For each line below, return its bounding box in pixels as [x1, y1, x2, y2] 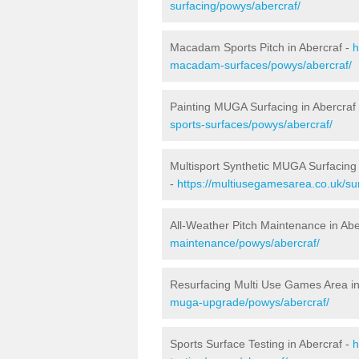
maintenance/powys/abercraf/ [170, 236, 320, 249]
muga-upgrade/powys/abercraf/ [170, 295, 329, 309]
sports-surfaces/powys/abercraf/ [170, 117, 333, 131]
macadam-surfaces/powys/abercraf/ [170, 58, 352, 71]
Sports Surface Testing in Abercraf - [170, 337, 353, 350]
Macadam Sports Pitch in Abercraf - [170, 40, 353, 54]
